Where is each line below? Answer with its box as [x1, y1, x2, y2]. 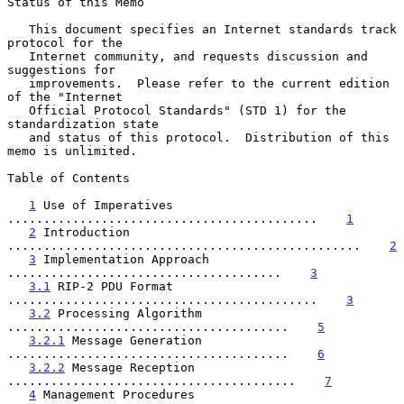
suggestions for [7, 62, 115, 77]
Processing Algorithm [50, 306, 202, 320]
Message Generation [65, 333, 202, 347]
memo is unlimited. [7, 143, 137, 158]
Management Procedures [36, 387, 195, 401]
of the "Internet [7, 89, 123, 104]
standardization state [7, 116, 159, 131]
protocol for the [7, 35, 123, 50]
